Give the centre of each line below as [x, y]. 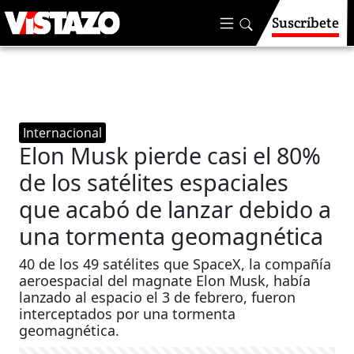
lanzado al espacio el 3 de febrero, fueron [158, 297]
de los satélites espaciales [154, 182]
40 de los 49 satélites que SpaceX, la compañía [175, 264]
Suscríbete [305, 23]
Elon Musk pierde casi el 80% [170, 155]
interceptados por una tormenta [128, 314]
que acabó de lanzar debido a [175, 209]
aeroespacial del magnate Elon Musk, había [165, 281]
